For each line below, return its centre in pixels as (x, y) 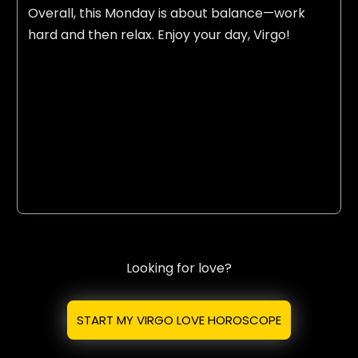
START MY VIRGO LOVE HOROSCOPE (179, 320)
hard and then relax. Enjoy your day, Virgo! (159, 35)
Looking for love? (179, 268)
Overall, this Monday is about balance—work (166, 14)
